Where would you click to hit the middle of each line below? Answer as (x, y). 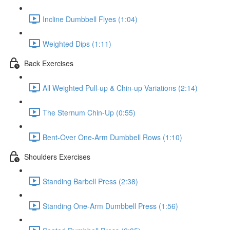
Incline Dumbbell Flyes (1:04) (90, 19)
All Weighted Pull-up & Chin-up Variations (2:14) (120, 88)
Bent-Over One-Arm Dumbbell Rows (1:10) (112, 137)
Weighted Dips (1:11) (77, 43)
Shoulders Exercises (57, 156)
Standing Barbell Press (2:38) (90, 181)
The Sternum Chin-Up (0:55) (89, 112)
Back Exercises (49, 63)
